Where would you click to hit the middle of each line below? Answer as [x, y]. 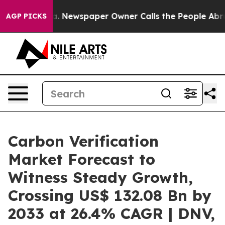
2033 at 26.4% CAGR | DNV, [111, 213]
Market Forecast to [82, 159]
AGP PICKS [26, 16]
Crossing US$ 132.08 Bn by [110, 195]
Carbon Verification [83, 141]
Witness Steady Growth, [100, 177]
